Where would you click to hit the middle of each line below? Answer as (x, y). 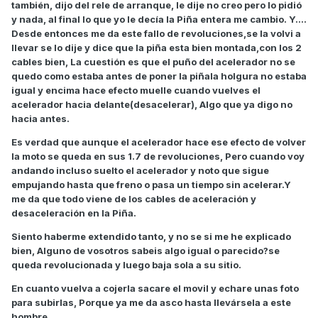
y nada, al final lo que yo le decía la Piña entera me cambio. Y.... (159, 20)
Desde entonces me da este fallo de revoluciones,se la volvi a (156, 34)
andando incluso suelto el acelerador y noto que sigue (140, 171)
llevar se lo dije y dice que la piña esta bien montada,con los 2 (157, 48)
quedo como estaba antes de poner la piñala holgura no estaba (159, 76)
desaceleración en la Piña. (74, 213)
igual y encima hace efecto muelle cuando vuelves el (136, 91)
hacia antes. (40, 119)
